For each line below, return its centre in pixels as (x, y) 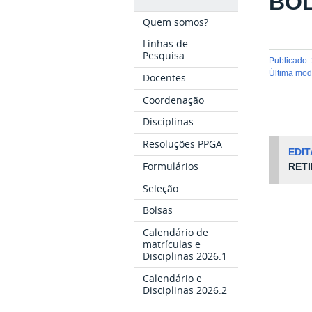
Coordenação (174, 100)
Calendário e (173, 278)
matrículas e (172, 244)
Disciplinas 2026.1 (185, 256)
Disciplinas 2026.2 (185, 290)
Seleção (161, 188)
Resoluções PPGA (183, 144)
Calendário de (176, 233)
